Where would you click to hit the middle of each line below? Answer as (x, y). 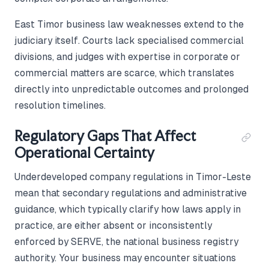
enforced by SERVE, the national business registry (126, 241)
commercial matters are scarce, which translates (124, 73)
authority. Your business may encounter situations (125, 258)
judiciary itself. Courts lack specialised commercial (129, 40)
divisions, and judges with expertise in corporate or (127, 56)
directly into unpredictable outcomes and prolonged (131, 89)
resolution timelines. (60, 105)
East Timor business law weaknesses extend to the (129, 24)
